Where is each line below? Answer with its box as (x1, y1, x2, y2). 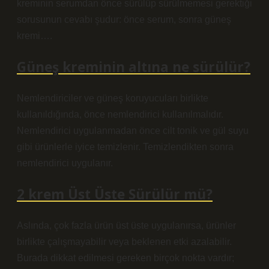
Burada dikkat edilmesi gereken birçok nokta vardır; (17, 253, 234, 263)
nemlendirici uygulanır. (17, 158, 113, 168)
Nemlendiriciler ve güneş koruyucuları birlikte (17, 93, 208, 103)
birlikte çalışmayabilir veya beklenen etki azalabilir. (17, 237, 232, 247)
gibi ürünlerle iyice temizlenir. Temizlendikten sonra (17, 142, 234, 152)
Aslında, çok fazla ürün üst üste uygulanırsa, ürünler (17, 220, 236, 231)
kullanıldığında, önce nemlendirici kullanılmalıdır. (17, 109, 223, 119)
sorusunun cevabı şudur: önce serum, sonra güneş (17, 14, 231, 25)
